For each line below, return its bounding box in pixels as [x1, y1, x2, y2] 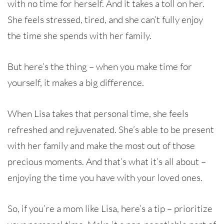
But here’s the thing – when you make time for [7, 60, 192, 72]
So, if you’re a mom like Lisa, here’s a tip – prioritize [7, 202, 212, 214]
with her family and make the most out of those [7, 139, 195, 151]
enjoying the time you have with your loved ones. [7, 171, 202, 183]
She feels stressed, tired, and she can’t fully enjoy [7, 13, 203, 25]
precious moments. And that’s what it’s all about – [7, 155, 206, 167]
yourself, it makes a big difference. [7, 76, 144, 88]
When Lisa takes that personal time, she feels [7, 107, 188, 119]
